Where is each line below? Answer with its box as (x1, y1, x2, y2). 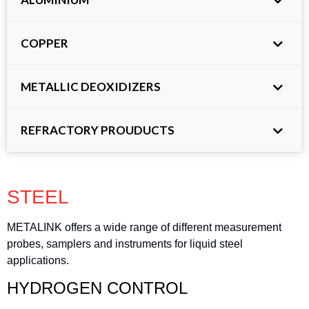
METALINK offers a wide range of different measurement (7, 221, 281, 233)
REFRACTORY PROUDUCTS (21, 123, 175, 137)
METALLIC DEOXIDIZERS (21, 79, 161, 94)
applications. (7, 255, 69, 266)
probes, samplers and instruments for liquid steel (7, 238, 243, 250)
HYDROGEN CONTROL (7, 279, 188, 298)
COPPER (21, 36, 68, 50)
